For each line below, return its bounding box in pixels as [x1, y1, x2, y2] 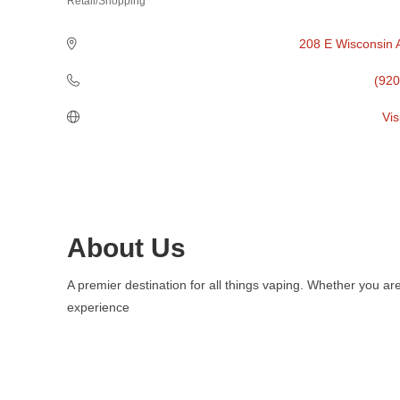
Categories [66, 4, 135, 21]
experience [67, 300, 130, 315]
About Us [67, 233, 187, 263]
